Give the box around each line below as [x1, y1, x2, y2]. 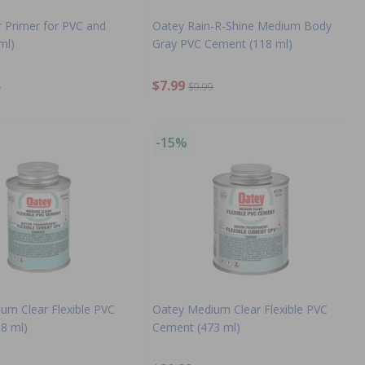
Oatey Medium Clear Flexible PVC [152, 301, 328, 317]
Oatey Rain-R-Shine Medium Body [152, 17, 332, 33]
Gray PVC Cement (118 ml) [152, 35, 292, 51]
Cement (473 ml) [152, 319, 240, 335]
